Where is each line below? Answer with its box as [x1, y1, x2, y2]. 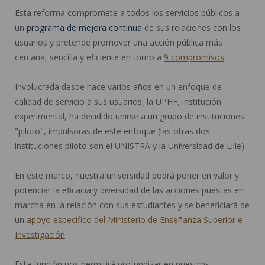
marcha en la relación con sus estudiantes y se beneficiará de [15, 199, 250, 211]
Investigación [15, 228, 65, 240]
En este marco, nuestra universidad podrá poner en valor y [15, 169, 239, 181]
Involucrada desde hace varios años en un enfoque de [15, 80, 222, 92]
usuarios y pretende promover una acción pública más [15, 36, 222, 48]
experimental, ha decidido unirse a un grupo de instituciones [15, 110, 244, 122]
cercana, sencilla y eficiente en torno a [15, 51, 164, 63]
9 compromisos [164, 51, 224, 63]
